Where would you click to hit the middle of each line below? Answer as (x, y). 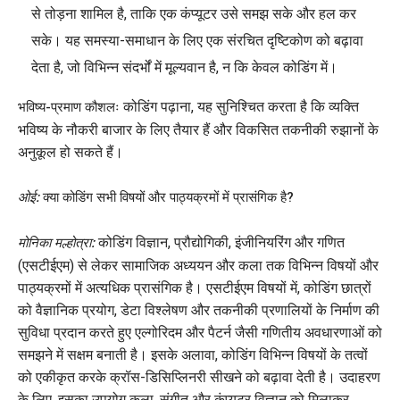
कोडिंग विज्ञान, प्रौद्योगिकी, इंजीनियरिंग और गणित (221, 242)
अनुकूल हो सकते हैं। (71, 152)
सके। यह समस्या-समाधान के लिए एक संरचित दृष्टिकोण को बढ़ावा (197, 40)
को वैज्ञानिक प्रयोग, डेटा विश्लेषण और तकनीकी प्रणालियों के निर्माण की (199, 310)
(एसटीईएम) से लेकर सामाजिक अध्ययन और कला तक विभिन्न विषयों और (198, 265)
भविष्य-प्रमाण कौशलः (69, 107)
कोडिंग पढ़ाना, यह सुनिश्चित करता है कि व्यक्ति (239, 106)
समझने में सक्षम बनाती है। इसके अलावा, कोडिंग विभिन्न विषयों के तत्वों (193, 354)
